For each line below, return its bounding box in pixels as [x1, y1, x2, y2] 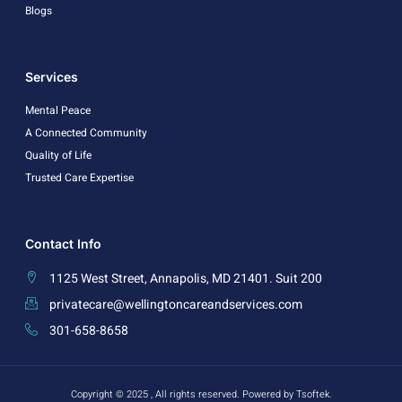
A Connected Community [25, 124, 147, 141]
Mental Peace [25, 101, 91, 118]
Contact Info [25, 235, 101, 251]
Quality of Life [25, 146, 92, 163]
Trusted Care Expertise [25, 169, 134, 186]
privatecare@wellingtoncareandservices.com [48, 294, 302, 314]
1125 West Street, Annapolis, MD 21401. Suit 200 [48, 268, 322, 288]
